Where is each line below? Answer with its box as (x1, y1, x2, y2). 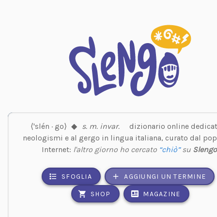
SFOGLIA (62, 172, 92, 181)
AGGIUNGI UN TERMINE (124, 172, 206, 181)
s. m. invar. (81, 121, 120, 131)
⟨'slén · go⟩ (30, 121, 67, 131)
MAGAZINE (143, 189, 181, 198)
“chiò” (159, 144, 181, 154)
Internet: (42, 144, 74, 154)
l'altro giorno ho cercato (73, 144, 159, 154)
